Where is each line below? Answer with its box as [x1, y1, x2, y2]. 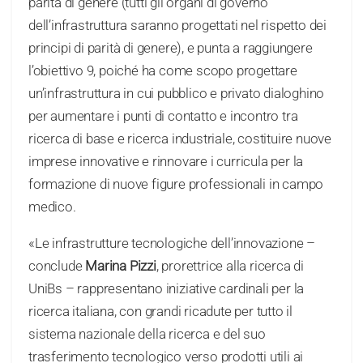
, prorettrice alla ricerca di [156, 258, 305, 275]
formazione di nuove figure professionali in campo [28, 176, 324, 193]
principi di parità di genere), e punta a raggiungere [28, 40, 313, 57]
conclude [28, 258, 86, 275]
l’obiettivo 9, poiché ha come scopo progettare [28, 62, 297, 79]
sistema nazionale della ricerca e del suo [28, 326, 266, 343]
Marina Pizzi [85, 258, 156, 275]
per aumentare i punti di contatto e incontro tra [28, 108, 298, 125]
